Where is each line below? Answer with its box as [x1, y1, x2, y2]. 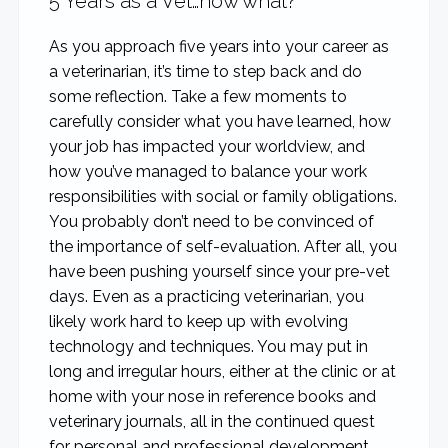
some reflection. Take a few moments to [48, 86, 347, 106]
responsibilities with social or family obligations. [48, 186, 397, 206]
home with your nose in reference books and [48, 386, 376, 406]
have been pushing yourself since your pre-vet [48, 261, 390, 281]
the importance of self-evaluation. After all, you [48, 236, 397, 256]
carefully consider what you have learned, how [48, 111, 391, 131]
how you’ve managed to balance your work [48, 161, 367, 181]
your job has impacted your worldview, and [48, 136, 365, 156]
